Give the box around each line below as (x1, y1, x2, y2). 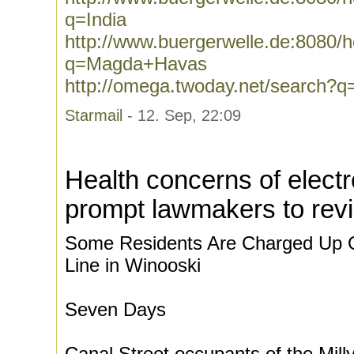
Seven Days (65, 299, 166, 320)
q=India (65, 9, 126, 30)
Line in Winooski (65, 254, 201, 276)
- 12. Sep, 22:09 (122, 107, 241, 124)
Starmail (65, 107, 122, 124)
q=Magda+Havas (65, 53, 207, 74)
